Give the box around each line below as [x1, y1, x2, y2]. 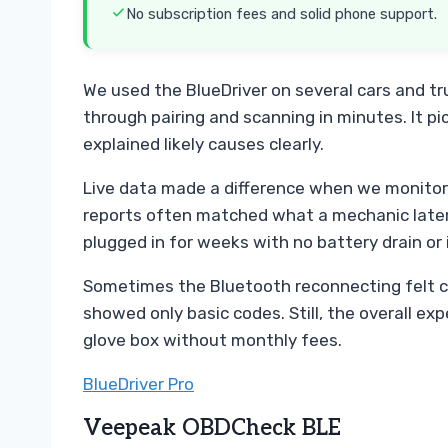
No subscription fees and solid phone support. [126, 4, 437, 23]
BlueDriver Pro [83, 374, 194, 395]
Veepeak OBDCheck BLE [83, 415, 341, 442]
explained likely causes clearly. [83, 134, 324, 155]
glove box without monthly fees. [83, 330, 342, 351]
